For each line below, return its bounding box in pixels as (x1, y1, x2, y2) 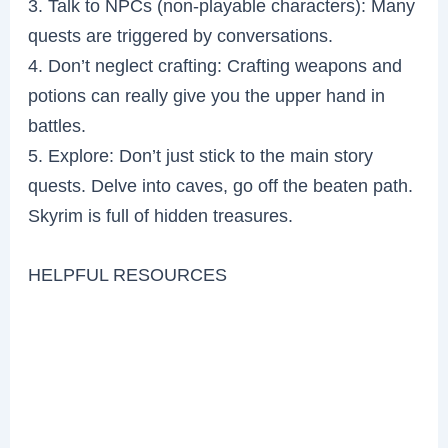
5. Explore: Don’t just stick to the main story (28, 145, 374, 167)
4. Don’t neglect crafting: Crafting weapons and (28, 55, 403, 77)
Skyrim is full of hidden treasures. (28, 205, 294, 227)
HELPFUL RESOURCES (28, 264, 228, 286)
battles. (28, 115, 87, 137)
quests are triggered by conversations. (28, 25, 334, 47)
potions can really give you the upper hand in (28, 85, 386, 107)
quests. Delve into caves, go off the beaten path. (28, 175, 414, 197)
